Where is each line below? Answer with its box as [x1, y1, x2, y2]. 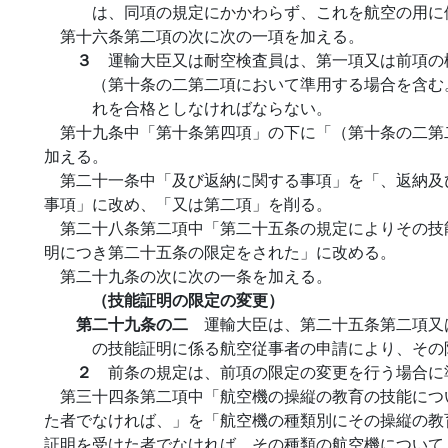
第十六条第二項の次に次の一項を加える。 [60, 24, 364, 47]
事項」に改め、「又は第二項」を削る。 [44, 192, 332, 215]
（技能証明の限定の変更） [92, 288, 284, 311]
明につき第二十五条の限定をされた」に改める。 [44, 240, 396, 263]
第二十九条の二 [76, 312, 204, 335]
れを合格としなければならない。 [92, 96, 332, 119]
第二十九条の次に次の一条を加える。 [60, 264, 332, 287]
